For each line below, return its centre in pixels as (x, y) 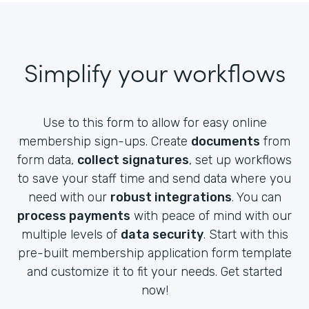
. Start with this (246, 234)
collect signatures (133, 160)
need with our (69, 197)
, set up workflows (240, 160)
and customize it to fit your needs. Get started (154, 271)
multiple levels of (71, 234)
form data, (47, 160)
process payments (74, 216)
